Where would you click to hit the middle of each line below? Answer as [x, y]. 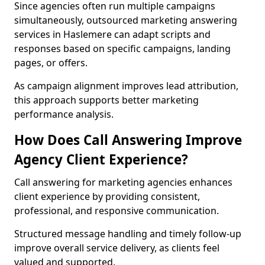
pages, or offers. [51, 63]
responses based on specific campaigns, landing [122, 49]
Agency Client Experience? [101, 159]
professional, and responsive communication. [117, 211]
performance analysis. [64, 114]
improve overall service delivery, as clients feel [117, 248]
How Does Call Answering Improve [128, 140]
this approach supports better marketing [106, 100]
